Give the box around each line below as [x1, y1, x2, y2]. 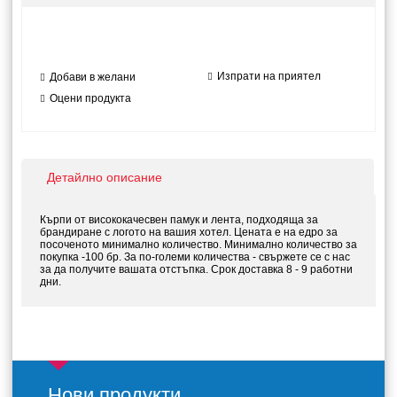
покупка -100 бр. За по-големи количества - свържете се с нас [40, 251, 350, 263]
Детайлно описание [47, 170, 162, 184]
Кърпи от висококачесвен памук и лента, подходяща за [40, 214, 318, 226]
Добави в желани [50, 71, 136, 83]
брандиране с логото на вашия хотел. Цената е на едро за [40, 226, 338, 238]
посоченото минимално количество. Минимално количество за [40, 238, 357, 251]
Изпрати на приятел [217, 70, 321, 82]
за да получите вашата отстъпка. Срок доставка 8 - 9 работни [40, 263, 353, 276]
